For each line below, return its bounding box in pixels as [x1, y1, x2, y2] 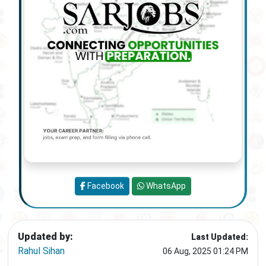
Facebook [85, 181, 124, 191]
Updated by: [18, 231, 73, 243]
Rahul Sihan [18, 245, 65, 257]
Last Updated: [191, 232, 248, 242]
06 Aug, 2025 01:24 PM [163, 246, 248, 256]
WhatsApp [144, 181, 186, 191]
